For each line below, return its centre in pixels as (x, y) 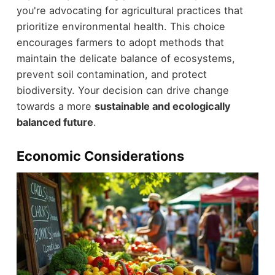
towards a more (55, 106)
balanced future (55, 122)
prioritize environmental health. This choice (121, 26)
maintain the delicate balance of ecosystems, (126, 58)
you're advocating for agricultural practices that (130, 10)
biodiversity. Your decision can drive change (122, 90)
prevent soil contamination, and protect (111, 74)
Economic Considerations (100, 156)
